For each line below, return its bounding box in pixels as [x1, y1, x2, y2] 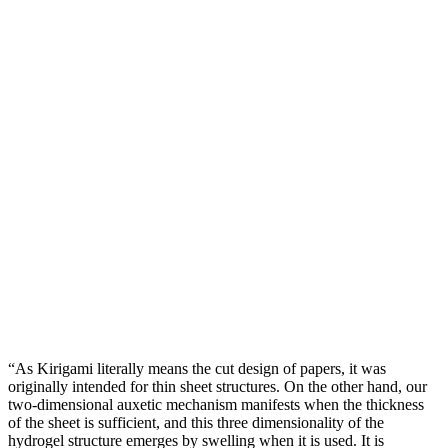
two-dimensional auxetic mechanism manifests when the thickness [8, 395, 424, 413]
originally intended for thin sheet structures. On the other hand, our [8, 377, 427, 395]
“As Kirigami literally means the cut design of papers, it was [8, 359, 386, 377]
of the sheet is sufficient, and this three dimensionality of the [8, 413, 384, 431]
